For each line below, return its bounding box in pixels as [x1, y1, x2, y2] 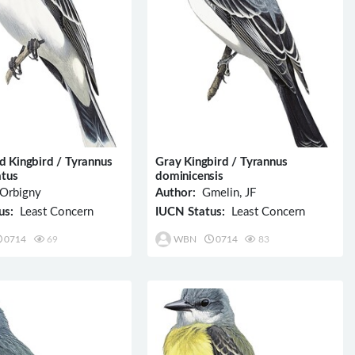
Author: [155, 187, 197, 200]
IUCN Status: [155, 206, 226, 219]
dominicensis [155, 170, 223, 183]
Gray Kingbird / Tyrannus [155, 156, 288, 169]
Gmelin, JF [196, 187, 257, 200]
